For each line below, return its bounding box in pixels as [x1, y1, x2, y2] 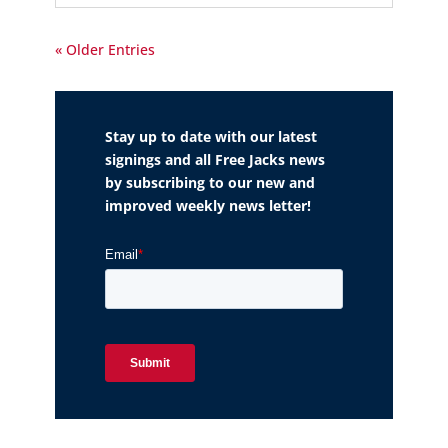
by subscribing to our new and [104, 173, 315, 193]
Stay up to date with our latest [104, 127, 317, 147]
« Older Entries [54, 40, 155, 60]
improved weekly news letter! [104, 196, 311, 216]
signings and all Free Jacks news [104, 150, 325, 170]
